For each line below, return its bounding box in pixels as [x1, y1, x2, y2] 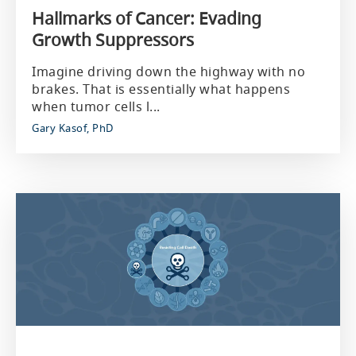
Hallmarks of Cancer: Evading [32, 7, 261, 29]
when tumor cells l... [32, 98, 161, 115]
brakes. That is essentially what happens [32, 80, 290, 98]
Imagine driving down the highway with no [32, 63, 305, 80]
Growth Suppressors [32, 29, 194, 51]
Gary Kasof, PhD [32, 121, 114, 135]
